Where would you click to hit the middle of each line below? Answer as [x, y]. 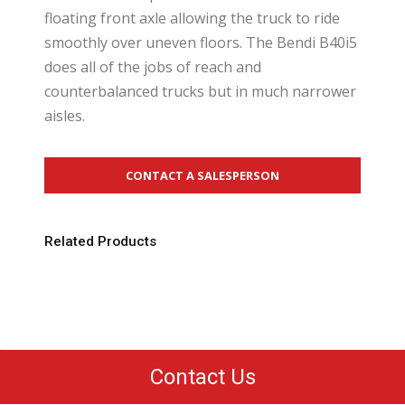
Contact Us [202, 377]
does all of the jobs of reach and [152, 67]
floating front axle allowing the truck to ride [192, 18]
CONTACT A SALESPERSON [202, 176]
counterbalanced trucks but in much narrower [200, 91]
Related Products [100, 242]
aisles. [64, 116]
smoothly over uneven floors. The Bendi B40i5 [200, 42]
